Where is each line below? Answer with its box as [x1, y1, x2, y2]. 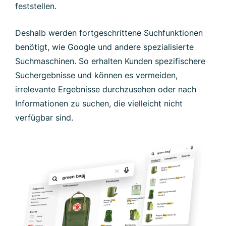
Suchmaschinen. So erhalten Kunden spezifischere [15, 55, 205, 66]
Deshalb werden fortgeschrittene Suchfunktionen [15, 27, 203, 38]
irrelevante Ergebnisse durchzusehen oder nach [15, 84, 196, 94]
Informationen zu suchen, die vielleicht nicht [15, 98, 183, 108]
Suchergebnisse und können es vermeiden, [15, 70, 178, 80]
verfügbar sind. [15, 112, 73, 123]
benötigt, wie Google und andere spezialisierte [15, 41, 194, 52]
